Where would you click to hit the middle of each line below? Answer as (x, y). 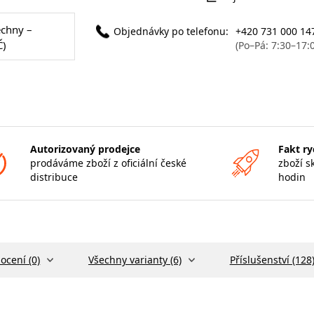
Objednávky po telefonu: (171, 31)
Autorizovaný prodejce (85, 149)
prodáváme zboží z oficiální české (108, 163)
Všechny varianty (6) (135, 259)
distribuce (54, 177)
